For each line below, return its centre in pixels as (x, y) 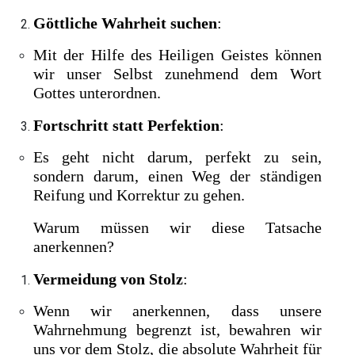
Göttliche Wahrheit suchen (126, 23)
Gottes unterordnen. (97, 93)
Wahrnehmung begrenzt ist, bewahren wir (177, 330)
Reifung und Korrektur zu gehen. (139, 195)
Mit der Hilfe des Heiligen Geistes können (177, 55)
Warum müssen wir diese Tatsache (177, 228)
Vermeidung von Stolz (109, 279)
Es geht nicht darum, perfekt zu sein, (177, 157)
